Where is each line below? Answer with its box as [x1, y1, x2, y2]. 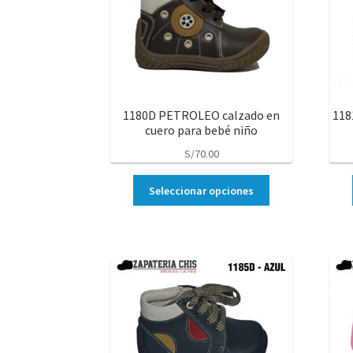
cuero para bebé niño [145, 122, 258, 139]
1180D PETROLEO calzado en [123, 107, 281, 124]
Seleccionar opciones [149, 183, 255, 198]
